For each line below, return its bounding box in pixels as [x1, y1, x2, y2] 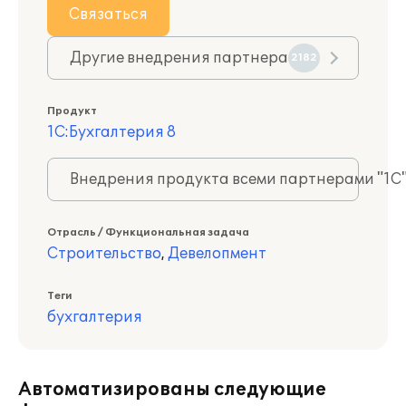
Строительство [47, 245, 161, 263]
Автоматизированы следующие [18, 379, 326, 401]
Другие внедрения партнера [70, 49, 288, 67]
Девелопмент [168, 245, 266, 263]
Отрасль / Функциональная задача [47, 227, 249, 238]
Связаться [69, 5, 148, 24]
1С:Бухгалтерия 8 [47, 123, 176, 141]
